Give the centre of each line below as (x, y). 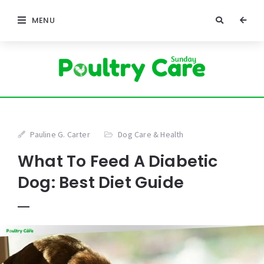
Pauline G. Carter (60, 135)
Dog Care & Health (151, 135)
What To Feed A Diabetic (118, 161)
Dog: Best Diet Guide (101, 183)
